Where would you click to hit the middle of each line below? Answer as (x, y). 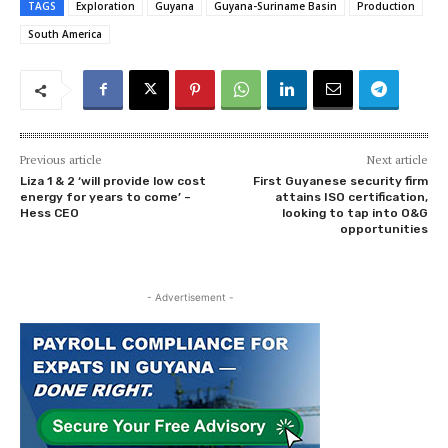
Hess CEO (49, 213)
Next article (397, 160)
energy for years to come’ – (105, 197)
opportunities (383, 229)
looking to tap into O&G (354, 213)
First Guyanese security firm (340, 181)
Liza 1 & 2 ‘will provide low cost (113, 181)
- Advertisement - (190, 297)
